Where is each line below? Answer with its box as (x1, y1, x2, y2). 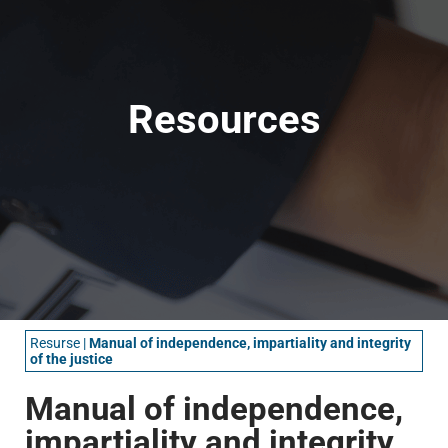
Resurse (30, 334, 80, 351)
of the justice (30, 350, 113, 367)
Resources (127, 95, 321, 143)
